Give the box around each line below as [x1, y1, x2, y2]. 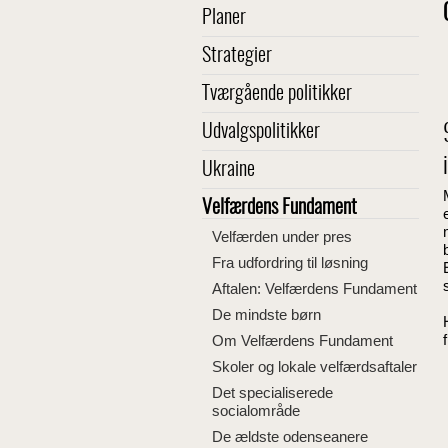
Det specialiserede [212, 384, 333, 401]
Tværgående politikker [202, 84, 352, 104]
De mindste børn [212, 306, 321, 323]
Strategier [202, 46, 272, 66]
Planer [202, 8, 246, 28]
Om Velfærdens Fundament [212, 332, 393, 349]
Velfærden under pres [212, 228, 352, 245]
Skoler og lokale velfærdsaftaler [212, 358, 417, 375]
